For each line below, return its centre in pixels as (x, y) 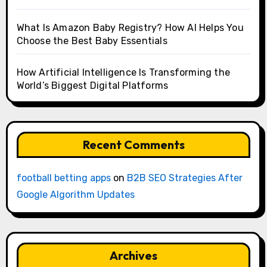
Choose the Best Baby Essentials (92, 41)
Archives (133, 256)
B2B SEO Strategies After (184, 178)
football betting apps (63, 178)
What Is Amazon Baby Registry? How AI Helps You (130, 28)
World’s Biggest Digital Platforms (92, 86)
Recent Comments (133, 145)
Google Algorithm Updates (75, 195)
